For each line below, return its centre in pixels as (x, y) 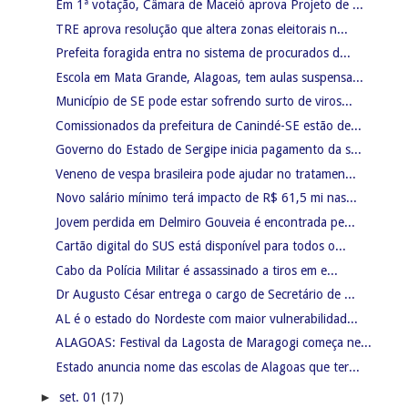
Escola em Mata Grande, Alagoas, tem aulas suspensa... (209, 77)
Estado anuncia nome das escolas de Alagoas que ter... (207, 367)
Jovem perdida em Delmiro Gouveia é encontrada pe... (205, 222)
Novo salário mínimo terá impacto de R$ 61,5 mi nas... (206, 198)
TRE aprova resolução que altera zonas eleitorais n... (201, 29)
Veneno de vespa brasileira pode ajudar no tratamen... (205, 173)
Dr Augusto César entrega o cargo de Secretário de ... (205, 295)
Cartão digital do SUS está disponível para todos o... (200, 246)
